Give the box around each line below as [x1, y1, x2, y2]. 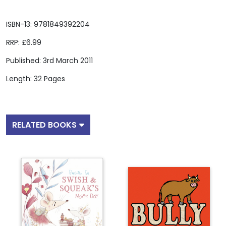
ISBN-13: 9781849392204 [6, 19, 90, 29]
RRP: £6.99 [6, 37, 41, 47]
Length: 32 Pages [6, 73, 65, 84]
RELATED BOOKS [12, 119, 77, 131]
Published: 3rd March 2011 [6, 55, 93, 66]
